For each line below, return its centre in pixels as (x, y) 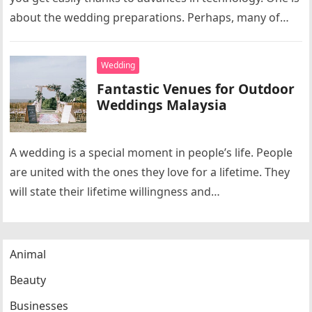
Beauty (28, 280)
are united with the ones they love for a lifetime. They (150, 172)
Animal (28, 254)
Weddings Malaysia (162, 105)
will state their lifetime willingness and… (115, 192)
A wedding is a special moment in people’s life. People (151, 153)
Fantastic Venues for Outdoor (196, 89)
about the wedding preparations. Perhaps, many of (145, 17)
